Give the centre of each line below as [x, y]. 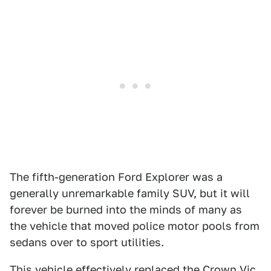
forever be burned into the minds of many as [126, 210]
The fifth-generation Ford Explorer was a [116, 177]
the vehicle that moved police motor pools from [135, 226]
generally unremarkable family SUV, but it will [130, 194]
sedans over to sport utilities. [87, 243]
